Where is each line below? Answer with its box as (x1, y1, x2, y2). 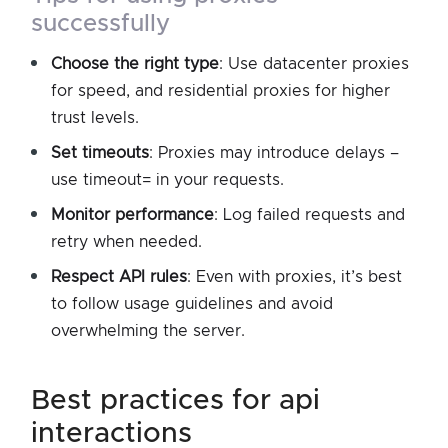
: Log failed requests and (214, 206, 405, 223)
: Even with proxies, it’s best (187, 268, 402, 285)
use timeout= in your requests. (51, 171, 284, 188)
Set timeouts (51, 144, 149, 161)
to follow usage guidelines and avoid (51, 295, 333, 312)
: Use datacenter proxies (219, 55, 409, 72)
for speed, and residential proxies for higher (51, 82, 390, 99)
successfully (31, 11, 170, 36)
